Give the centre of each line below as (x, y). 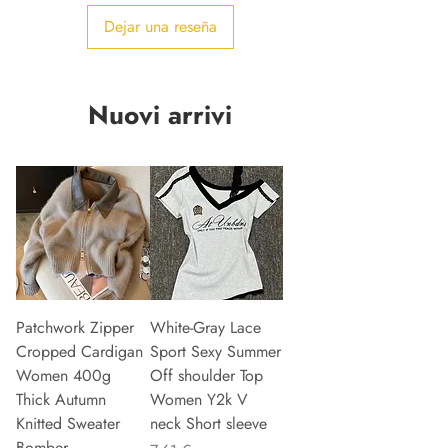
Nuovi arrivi (160, 115)
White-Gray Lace (205, 327)
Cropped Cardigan (79, 351)
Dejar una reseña (160, 27)
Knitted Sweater (68, 423)
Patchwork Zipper (75, 327)
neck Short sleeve (208, 423)
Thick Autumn (61, 399)
